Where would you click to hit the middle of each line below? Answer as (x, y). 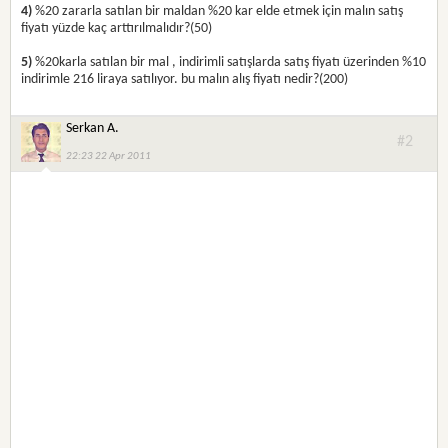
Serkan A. (93, 128)
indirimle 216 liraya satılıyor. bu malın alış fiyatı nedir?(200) (185, 79)
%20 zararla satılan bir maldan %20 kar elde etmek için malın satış (218, 11)
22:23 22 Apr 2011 (109, 156)
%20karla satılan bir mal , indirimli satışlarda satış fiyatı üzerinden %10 (229, 62)
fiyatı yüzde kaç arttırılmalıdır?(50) (117, 28)
